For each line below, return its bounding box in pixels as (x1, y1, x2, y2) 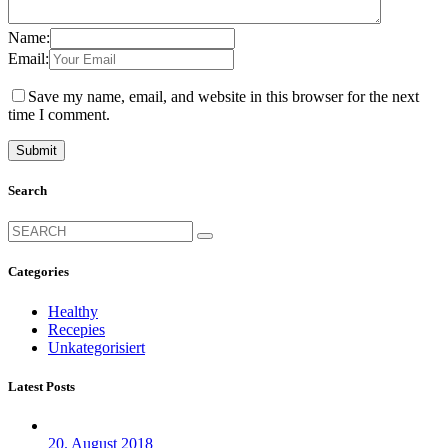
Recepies (48, 320, 105, 338)
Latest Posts (8, 378, 75, 394)
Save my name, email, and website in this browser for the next (28, 87, 419, 105)
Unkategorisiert (48, 338, 145, 356)
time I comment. (8, 105, 110, 123)
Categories (8, 264, 69, 280)
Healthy (48, 302, 98, 320)
